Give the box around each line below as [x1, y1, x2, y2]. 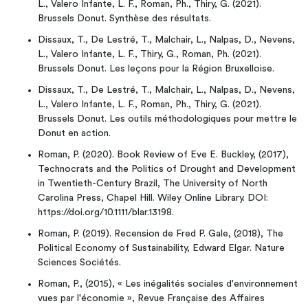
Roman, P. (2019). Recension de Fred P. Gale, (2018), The [38, 229, 283, 239]
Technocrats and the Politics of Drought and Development [38, 164, 296, 174]
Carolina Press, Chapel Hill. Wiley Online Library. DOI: [38, 193, 268, 203]
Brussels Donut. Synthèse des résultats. [38, 14, 211, 23]
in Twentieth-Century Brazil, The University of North [38, 179, 267, 188]
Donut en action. [38, 129, 111, 138]
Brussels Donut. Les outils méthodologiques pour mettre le [38, 114, 297, 124]
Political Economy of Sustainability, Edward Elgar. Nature [38, 243, 285, 253]
